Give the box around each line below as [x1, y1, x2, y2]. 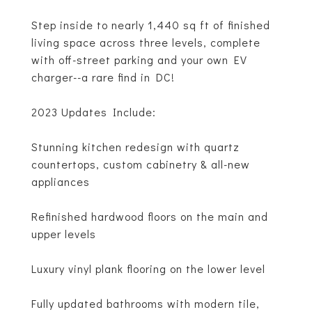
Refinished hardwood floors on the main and [31, 209, 268, 224]
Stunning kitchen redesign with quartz [31, 139, 240, 154]
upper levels [31, 226, 96, 241]
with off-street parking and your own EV [31, 52, 247, 67]
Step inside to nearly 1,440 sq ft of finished [31, 17, 270, 32]
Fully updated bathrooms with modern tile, [31, 296, 260, 311]
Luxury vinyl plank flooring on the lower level [31, 261, 265, 276]
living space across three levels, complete [31, 35, 260, 49]
